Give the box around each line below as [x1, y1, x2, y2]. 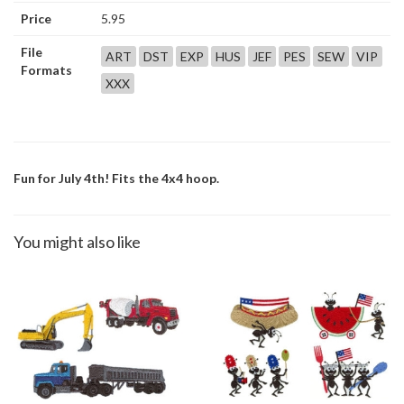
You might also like [14, 231, 141, 252]
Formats [21, 61, 72, 78]
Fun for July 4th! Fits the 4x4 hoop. [14, 170, 219, 186]
